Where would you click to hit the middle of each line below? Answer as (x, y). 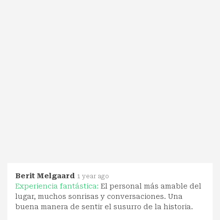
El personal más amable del (151, 186)
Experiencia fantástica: (58, 186)
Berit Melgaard (45, 176)
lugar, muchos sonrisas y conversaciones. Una (99, 196)
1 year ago (93, 176)
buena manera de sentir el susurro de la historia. (104, 206)
